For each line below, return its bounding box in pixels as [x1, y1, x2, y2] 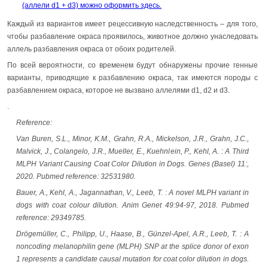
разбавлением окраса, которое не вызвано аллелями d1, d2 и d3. [7, 86, 230, 95]
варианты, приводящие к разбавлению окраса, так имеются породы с [7, 74, 258, 83]
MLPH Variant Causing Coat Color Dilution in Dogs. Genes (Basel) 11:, [16, 160, 249, 169]
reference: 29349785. [16, 214, 86, 223]
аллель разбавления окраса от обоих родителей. [7, 45, 176, 54]
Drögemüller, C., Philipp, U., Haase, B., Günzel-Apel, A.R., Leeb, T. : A [16, 230, 249, 239]
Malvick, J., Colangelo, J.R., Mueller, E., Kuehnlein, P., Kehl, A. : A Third [16, 147, 249, 156]
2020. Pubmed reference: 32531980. [16, 172, 136, 181]
